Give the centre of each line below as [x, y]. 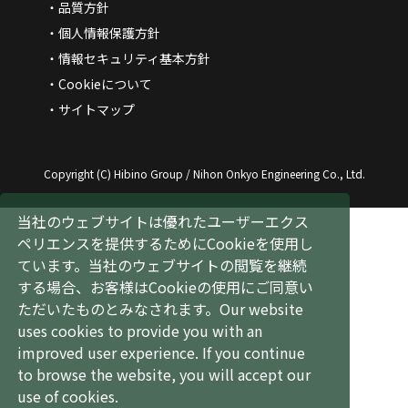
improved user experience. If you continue [162, 352]
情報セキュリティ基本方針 [134, 58]
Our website [262, 308]
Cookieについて [105, 83]
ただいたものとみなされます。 [119, 308]
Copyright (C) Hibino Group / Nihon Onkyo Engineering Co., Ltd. [204, 173]
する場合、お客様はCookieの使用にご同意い [166, 286]
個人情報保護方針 [109, 32]
